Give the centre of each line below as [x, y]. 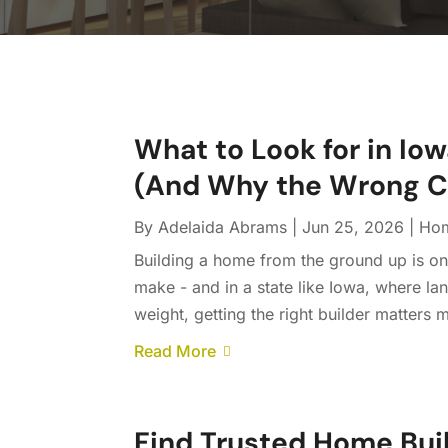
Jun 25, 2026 [353, 227]
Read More [175, 351]
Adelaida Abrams [223, 227]
